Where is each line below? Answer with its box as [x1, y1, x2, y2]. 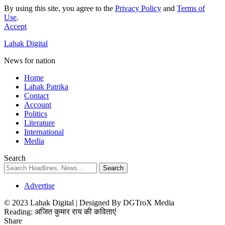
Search [4, 154, 26, 162]
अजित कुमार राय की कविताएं [35, 207, 116, 216]
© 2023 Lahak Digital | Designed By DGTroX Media [4, 198, 174, 207]
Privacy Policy [115, 4, 161, 13]
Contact [24, 91, 49, 100]
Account [24, 100, 51, 109]
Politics [24, 109, 47, 118]
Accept [4, 22, 27, 31]
